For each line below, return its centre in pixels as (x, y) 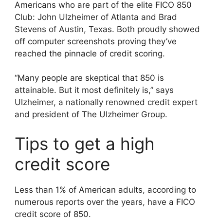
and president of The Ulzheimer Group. (91, 114)
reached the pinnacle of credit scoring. (90, 53)
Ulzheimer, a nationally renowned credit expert (106, 102)
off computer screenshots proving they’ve (96, 41)
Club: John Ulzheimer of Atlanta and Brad (96, 17)
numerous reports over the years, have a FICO (105, 202)
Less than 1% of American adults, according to (105, 190)
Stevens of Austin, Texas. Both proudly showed (107, 29)
